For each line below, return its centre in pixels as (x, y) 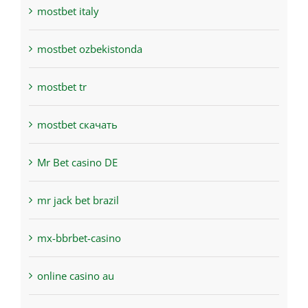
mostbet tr (62, 87)
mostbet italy (68, 11)
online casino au (75, 276)
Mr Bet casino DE (77, 163)
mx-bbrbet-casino (79, 238)
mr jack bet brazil (78, 200)
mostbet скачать (77, 125)
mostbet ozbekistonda (89, 49)
